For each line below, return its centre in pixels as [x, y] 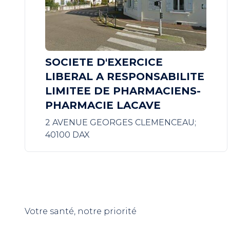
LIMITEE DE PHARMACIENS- [123, 91]
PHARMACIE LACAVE [103, 105]
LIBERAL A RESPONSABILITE [125, 76]
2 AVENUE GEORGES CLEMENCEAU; [121, 122]
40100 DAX [68, 135]
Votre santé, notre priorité [81, 211]
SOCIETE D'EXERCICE [104, 62]
